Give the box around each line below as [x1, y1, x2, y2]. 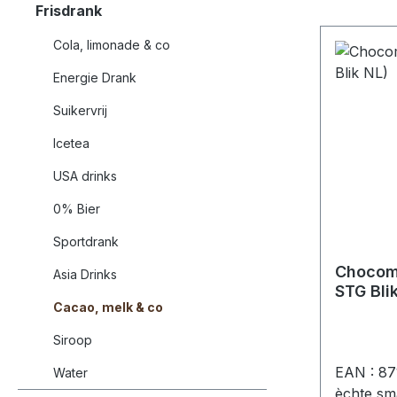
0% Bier [53, 200, 100, 216]
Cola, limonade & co [53, 36, 170, 52]
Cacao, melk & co [53, 299, 163, 315]
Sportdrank [53, 233, 119, 249]
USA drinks [53, 167, 117, 183]
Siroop [53, 331, 92, 347]
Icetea [53, 135, 90, 151]
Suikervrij [53, 102, 107, 118]
